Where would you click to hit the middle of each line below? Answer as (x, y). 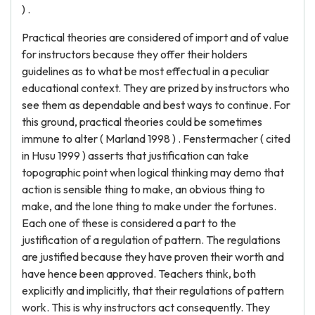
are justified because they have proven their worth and (153, 257)
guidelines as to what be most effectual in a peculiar (146, 71)
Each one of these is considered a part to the (129, 223)
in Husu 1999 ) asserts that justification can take (135, 155)
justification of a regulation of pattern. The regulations (151, 240)
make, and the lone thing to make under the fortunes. (149, 206)
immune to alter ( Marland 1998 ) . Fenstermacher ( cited (156, 139)
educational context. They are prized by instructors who (156, 88)
